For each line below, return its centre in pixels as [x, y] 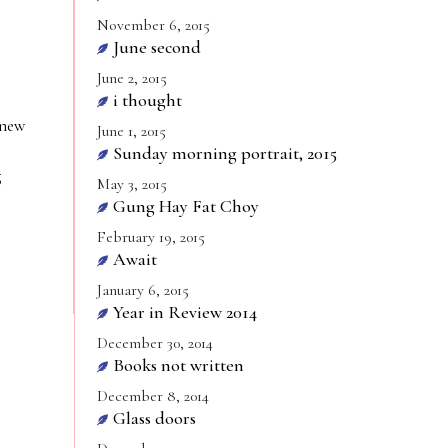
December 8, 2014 [153, 396]
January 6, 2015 [143, 290]
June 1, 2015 [131, 131]
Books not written [178, 365]
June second [157, 47]
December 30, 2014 [155, 343]
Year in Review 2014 [185, 312]
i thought [147, 100]
